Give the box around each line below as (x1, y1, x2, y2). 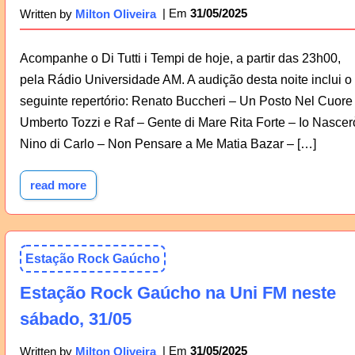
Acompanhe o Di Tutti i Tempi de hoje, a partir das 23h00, (19, 52, 341, 66)
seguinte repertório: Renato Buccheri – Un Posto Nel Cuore (19, 94, 353, 109)
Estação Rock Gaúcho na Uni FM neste (19, 282, 336, 303)
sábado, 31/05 (19, 308, 132, 329)
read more (29, 178, 86, 193)
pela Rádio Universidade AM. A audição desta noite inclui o (19, 73, 352, 87)
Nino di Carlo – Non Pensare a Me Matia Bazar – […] (19, 137, 316, 151)
